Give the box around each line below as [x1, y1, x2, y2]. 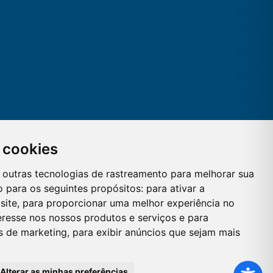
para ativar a [146, 182, 205, 194]
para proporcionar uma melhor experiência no [23, 197, 235, 209]
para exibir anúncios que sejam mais [73, 226, 240, 238]
